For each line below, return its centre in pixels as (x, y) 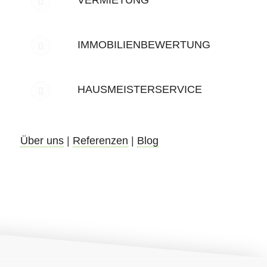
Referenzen (100, 140)
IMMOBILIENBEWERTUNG (144, 44)
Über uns (42, 140)
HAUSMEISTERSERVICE (139, 89)
